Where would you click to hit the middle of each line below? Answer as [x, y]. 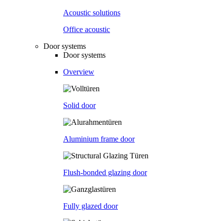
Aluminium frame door [99, 139]
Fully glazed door [91, 206]
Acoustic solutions [92, 12]
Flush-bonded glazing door [105, 172]
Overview [79, 72]
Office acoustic [87, 29]
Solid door [79, 105]
